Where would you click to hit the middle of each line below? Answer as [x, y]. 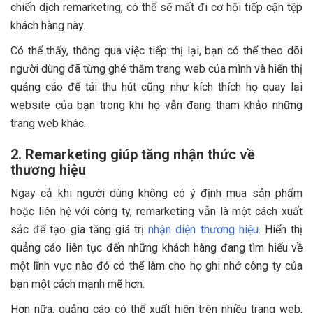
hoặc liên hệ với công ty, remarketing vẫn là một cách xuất [156, 211]
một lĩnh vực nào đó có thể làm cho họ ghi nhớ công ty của [156, 265]
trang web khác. [48, 123]
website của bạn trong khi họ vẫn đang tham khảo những [156, 105]
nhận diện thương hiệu [203, 229]
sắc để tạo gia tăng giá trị [80, 229]
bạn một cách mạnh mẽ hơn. [78, 284]
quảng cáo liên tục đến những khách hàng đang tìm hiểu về [156, 247]
